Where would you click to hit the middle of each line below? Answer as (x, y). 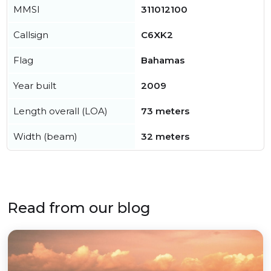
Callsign (31, 35)
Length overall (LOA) (60, 111)
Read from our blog (79, 208)
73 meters (165, 111)
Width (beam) (45, 136)
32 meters (165, 136)
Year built (35, 86)
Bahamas (163, 60)
